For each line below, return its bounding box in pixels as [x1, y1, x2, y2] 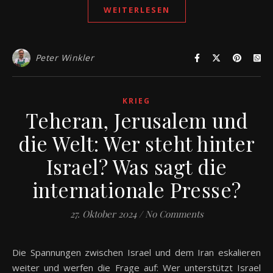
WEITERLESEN [103, 4, 170, 15]
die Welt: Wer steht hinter [18, 129, 255, 157]
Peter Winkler [35, 51, 94, 63]
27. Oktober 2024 [69, 207, 136, 220]
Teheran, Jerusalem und [25, 106, 248, 133]
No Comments [144, 207, 204, 220]
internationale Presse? [32, 175, 241, 203]
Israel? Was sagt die [46, 152, 227, 180]
